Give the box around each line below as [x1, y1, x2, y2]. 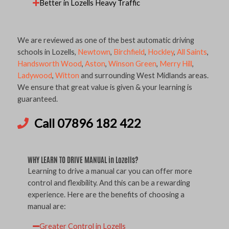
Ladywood [17, 71, 52, 80]
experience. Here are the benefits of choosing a [28, 190, 185, 199]
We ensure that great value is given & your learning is [17, 82, 192, 91]
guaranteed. [17, 94, 58, 103]
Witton [55, 71, 79, 80]
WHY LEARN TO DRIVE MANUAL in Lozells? [28, 154, 138, 165]
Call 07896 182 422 [34, 116, 141, 131]
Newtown [78, 47, 110, 56]
